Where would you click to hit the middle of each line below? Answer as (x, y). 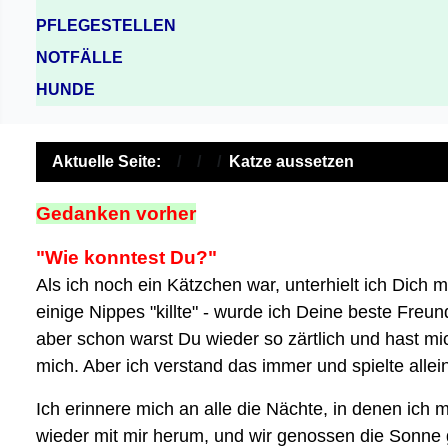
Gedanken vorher (116, 213)
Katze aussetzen (291, 161)
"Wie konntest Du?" (126, 257)
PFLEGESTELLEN (106, 25)
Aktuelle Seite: (110, 161)
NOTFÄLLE (79, 57)
